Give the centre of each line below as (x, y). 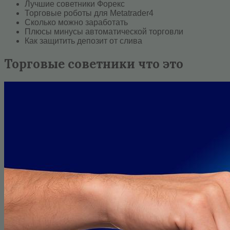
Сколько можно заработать (76, 22)
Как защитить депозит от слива (83, 41)
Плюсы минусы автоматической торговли (104, 31)
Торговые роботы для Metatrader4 (89, 13)
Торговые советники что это (94, 64)
